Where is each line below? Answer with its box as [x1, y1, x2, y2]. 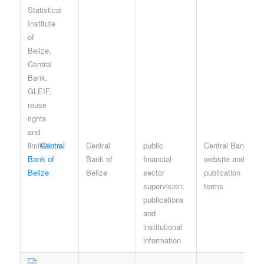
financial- [143, 153, 174, 164]
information [143, 234, 181, 246]
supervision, [143, 180, 184, 192]
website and [203, 153, 245, 164]
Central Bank [203, 139, 248, 151]
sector [143, 166, 164, 178]
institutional [143, 220, 182, 232]
